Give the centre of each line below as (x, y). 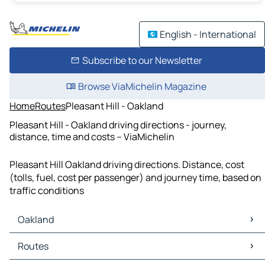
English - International (208, 34)
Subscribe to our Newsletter (142, 60)
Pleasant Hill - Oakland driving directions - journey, (118, 125)
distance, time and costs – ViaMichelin (92, 136)
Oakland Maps (42, 240)
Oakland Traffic (45, 253)
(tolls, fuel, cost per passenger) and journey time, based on (135, 178)
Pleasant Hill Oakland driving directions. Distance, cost (127, 165)
